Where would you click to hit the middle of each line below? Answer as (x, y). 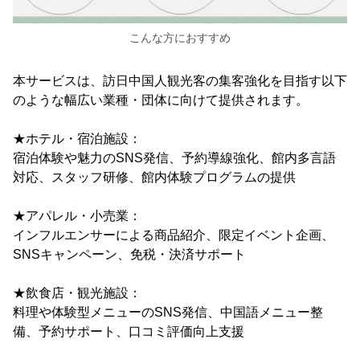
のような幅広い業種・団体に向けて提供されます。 (161, 100)
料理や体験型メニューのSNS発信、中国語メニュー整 (168, 313)
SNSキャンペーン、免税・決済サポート (129, 255)
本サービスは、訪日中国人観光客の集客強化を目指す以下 (180, 81)
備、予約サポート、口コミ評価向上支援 (129, 332)
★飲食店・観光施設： (77, 293)
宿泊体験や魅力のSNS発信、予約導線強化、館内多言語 (174, 158)
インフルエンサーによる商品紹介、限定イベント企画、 (174, 235)
